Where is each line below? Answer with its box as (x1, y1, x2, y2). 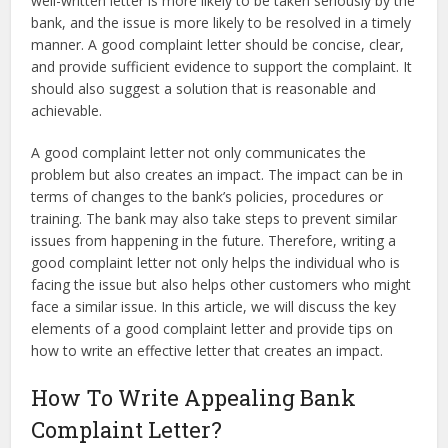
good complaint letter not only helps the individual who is (31, 253, 401, 273)
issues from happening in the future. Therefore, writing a (31, 231, 397, 251)
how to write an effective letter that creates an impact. (31, 341, 384, 361)
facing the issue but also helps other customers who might (31, 275, 412, 295)
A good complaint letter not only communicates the (31, 143, 367, 163)
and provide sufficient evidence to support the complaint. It (31, 57, 413, 77)
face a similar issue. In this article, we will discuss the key (31, 297, 397, 317)
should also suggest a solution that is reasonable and (31, 79, 377, 99)
